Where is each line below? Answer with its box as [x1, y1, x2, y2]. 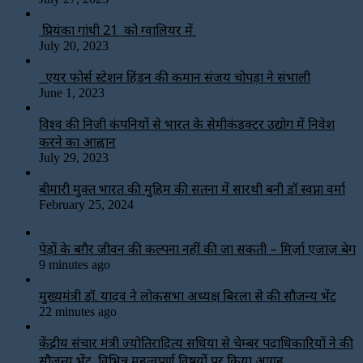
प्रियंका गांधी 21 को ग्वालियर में [39, 20, 196, 39]
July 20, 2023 [39, 38, 109, 53]
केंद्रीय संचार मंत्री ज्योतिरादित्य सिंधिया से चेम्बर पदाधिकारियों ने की [39, 333, 353, 352]
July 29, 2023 [39, 150, 109, 164]
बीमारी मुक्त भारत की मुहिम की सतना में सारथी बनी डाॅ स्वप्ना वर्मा [39, 179, 345, 198]
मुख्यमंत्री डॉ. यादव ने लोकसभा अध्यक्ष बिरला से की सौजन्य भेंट [39, 286, 336, 305]
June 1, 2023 [39, 85, 105, 100]
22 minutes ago [39, 304, 117, 318]
